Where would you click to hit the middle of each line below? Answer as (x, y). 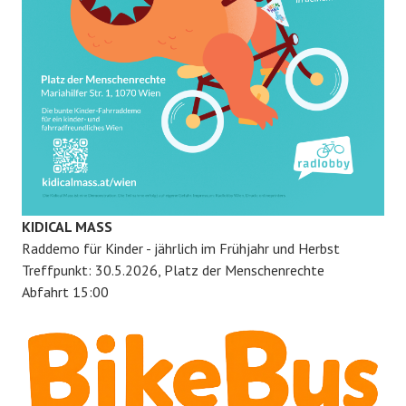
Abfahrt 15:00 (65, 291)
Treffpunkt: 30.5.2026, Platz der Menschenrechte (173, 270)
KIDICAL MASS (67, 226)
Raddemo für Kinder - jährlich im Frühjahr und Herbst (181, 248)
